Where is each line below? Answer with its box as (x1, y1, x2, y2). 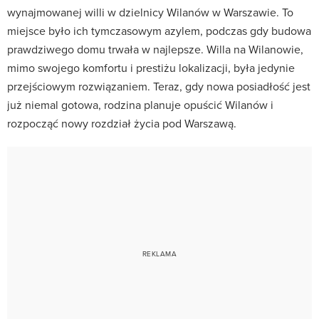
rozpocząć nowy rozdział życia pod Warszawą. (7, 115, 236, 131)
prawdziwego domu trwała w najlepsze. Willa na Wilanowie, (7, 41, 303, 57)
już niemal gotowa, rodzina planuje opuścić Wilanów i (7, 96, 273, 113)
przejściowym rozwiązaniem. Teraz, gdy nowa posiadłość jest (7, 78, 310, 94)
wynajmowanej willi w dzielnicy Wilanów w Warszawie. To (7, 4, 293, 20)
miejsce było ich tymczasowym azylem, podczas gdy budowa (7, 22, 311, 38)
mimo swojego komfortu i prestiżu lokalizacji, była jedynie (7, 59, 295, 75)
